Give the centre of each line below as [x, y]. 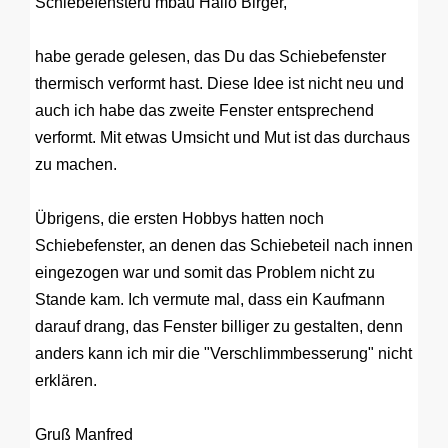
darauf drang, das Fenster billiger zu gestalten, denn [219, 327]
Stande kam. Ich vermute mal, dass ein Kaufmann [210, 300]
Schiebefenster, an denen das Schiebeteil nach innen [224, 246]
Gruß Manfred [84, 435]
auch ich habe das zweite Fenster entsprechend [204, 111]
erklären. [66, 381]
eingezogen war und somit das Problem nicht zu [205, 273]
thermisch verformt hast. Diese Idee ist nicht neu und [219, 84]
